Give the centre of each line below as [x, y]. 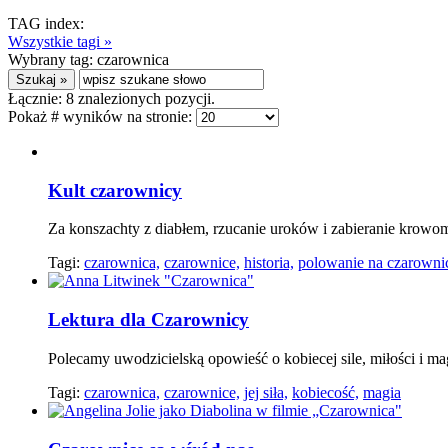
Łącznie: [37, 98]
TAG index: [46, 23]
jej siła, [266, 392]
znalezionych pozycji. [144, 98]
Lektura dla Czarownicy [148, 320]
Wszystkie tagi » [60, 41]
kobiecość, [325, 392]
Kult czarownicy [115, 190]
